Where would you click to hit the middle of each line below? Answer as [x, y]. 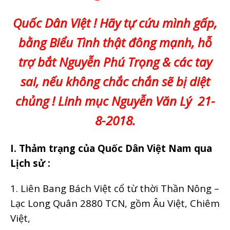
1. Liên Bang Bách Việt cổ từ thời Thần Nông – [115, 188]
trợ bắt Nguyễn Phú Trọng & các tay [115, 62]
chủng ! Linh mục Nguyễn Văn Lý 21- [115, 101]
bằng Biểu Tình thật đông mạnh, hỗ [115, 42]
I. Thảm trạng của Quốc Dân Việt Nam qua [111, 148]
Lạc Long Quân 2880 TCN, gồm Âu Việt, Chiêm [115, 203]
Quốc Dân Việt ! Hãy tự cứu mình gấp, [115, 23]
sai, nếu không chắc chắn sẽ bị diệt [115, 81]
